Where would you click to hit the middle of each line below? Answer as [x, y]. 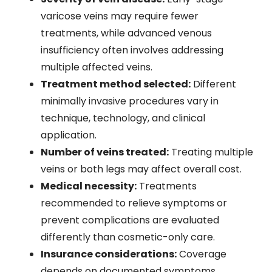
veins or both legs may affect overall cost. [141, 169]
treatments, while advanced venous [126, 33]
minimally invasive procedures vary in [129, 101]
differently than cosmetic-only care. [127, 237]
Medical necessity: [88, 186]
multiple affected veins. [96, 67]
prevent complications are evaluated [130, 220]
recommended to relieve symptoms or [134, 203]
